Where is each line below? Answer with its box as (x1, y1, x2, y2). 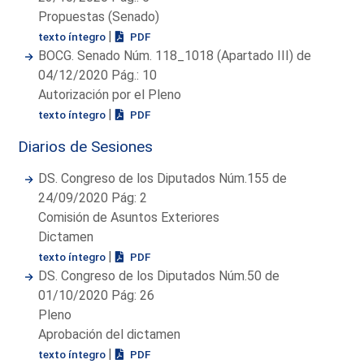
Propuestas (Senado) (38, 8, 160, 24)
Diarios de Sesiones (18, 136, 154, 156)
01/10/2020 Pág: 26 (38, 287, 155, 303)
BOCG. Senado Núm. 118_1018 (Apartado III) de (38, 47, 312, 63)
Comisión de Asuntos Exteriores (38, 209, 220, 225)
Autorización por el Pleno (38, 86, 182, 102)
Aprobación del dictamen (38, 326, 181, 342)
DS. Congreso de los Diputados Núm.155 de (38, 170, 288, 186)
